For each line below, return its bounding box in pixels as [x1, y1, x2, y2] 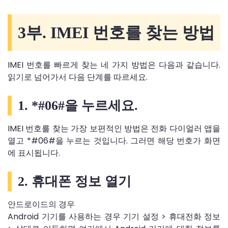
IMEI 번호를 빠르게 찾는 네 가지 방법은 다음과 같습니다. [8, 59, 220, 71]
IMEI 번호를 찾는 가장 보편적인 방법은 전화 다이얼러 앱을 [8, 122, 220, 134]
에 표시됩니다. [8, 147, 60, 159]
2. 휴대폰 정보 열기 [18, 174, 131, 189]
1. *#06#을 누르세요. [18, 98, 138, 113]
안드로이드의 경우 [8, 198, 75, 210]
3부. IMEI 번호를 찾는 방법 [18, 23, 215, 42]
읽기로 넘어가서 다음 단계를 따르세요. [8, 71, 148, 83]
